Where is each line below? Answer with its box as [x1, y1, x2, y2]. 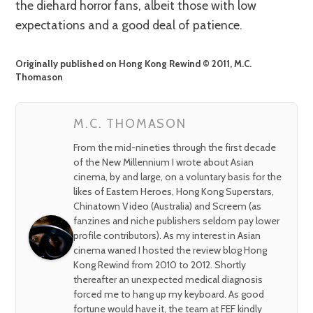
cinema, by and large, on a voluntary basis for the [73, 170, 282, 183]
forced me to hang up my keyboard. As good [73, 287, 265, 300]
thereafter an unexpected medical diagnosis [73, 272, 263, 286]
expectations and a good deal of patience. [15, 17, 243, 32]
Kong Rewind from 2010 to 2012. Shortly [73, 258, 247, 271]
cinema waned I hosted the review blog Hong [73, 243, 268, 256]
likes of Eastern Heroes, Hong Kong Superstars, [73, 184, 275, 198]
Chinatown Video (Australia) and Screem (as [73, 199, 262, 212]
